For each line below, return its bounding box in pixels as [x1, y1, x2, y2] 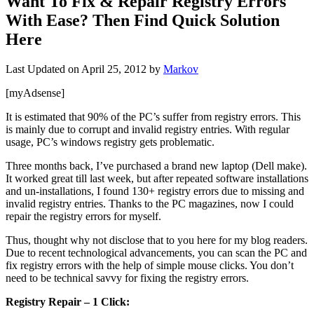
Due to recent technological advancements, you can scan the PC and [6, 246, 307, 259]
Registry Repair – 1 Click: [6, 295, 130, 308]
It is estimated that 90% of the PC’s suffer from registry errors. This [6, 110, 301, 123]
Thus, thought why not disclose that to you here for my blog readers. [6, 233, 308, 246]
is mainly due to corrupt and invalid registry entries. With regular [6, 123, 289, 135]
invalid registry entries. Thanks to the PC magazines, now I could [6, 197, 294, 210]
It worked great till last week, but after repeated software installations [6, 172, 308, 184]
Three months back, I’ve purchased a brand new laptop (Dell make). [6, 159, 307, 172]
